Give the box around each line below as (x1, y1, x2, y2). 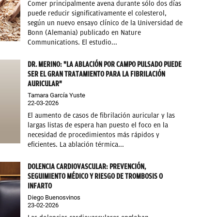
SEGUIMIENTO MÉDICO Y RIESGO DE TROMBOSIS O (28, 171, 163, 181)
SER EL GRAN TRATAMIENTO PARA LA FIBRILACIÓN (28, 69, 166, 78)
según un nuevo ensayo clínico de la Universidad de (28, 18, 183, 27)
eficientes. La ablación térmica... (28, 140, 124, 149)
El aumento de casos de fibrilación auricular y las (28, 111, 175, 120)
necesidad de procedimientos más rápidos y (28, 130, 160, 139)
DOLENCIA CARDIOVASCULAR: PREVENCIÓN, (28, 162, 146, 171)
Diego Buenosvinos (28, 193, 81, 201)
